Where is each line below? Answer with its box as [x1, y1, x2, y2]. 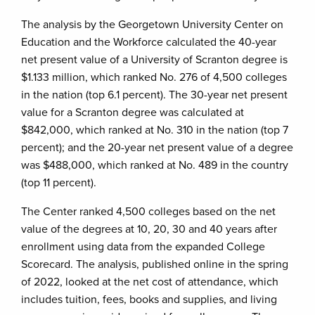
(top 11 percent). [21, 176, 96, 190]
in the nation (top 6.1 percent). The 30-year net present [21, 88, 288, 102]
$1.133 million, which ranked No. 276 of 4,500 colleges [21, 70, 287, 84]
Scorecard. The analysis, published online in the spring [21, 257, 288, 271]
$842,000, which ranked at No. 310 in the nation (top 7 [21, 123, 288, 137]
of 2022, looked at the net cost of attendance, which [21, 275, 278, 289]
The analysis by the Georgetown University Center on [21, 18, 283, 32]
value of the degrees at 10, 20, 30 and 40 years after [21, 222, 277, 236]
